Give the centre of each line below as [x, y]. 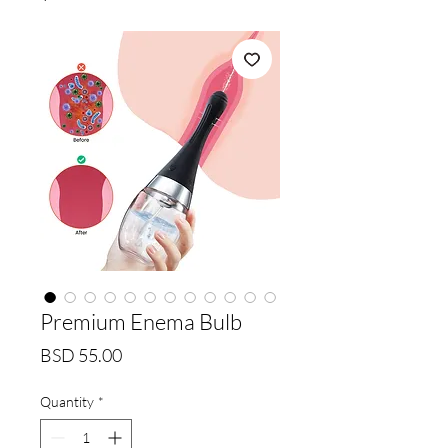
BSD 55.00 [81, 354]
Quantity [67, 401]
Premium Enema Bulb [141, 321]
